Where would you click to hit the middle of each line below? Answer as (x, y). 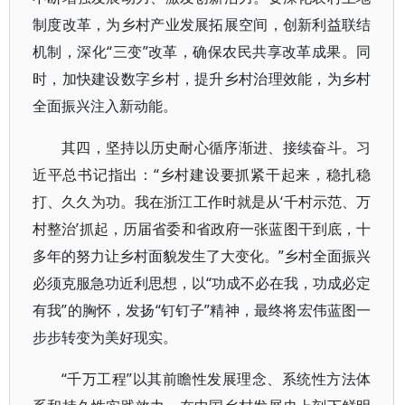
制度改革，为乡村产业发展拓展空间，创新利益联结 (202, 24)
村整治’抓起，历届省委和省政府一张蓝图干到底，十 (202, 229)
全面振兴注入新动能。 (105, 106)
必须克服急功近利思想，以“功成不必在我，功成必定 (202, 283)
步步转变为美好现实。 (105, 337)
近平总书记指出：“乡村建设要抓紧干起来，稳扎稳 (202, 174)
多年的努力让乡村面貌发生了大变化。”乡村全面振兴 (202, 256)
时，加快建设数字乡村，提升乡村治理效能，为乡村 (202, 79)
